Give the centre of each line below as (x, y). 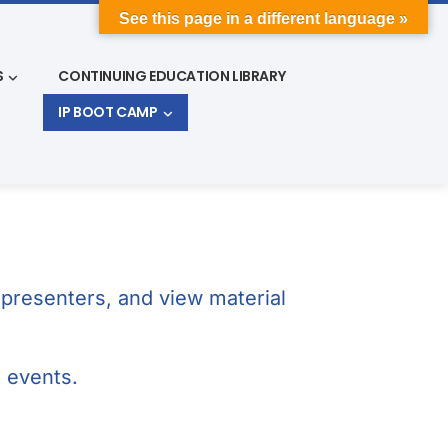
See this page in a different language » (263, 18)
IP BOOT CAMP (108, 111)
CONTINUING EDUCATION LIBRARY (172, 75)
